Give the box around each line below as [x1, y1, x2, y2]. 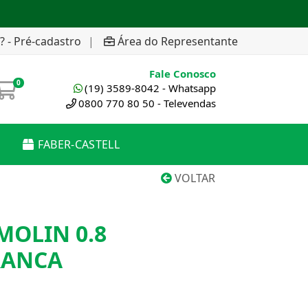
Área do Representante [118, 33, 238, 49]
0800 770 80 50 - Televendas [78, 96, 216, 110]
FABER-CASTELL [37, 137, 120, 152]
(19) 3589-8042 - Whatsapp [85, 81, 216, 95]
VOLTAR [172, 170, 215, 186]
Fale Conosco [149, 67, 216, 80]
